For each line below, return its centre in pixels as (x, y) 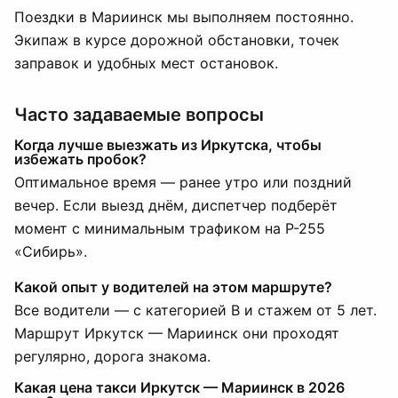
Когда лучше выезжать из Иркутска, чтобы (168, 145)
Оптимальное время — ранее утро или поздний (183, 182)
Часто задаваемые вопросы (139, 115)
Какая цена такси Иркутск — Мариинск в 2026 (179, 387)
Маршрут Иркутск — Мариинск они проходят (177, 333)
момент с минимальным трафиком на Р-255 (170, 228)
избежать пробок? (80, 159)
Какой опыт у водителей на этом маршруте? (173, 287)
